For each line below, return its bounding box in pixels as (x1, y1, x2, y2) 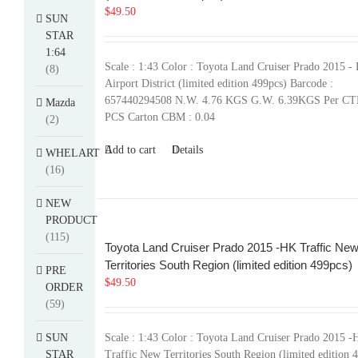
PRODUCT (46, 213, 97, 226)
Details (171, 144, 203, 156)
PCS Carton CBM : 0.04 (104, 111, 215, 123)
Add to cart (104, 144, 156, 156)
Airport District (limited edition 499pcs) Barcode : (104, 78, 333, 89)
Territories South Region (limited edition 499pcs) (104, 258, 352, 272)
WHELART (46, 146, 100, 159)
